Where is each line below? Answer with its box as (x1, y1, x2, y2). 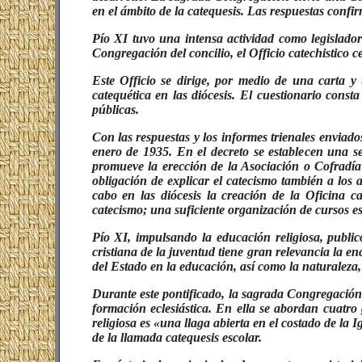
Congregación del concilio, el (91, 46, 249, 60)
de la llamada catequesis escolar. (91, 330, 262, 344)
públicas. (91, 103, 139, 116)
